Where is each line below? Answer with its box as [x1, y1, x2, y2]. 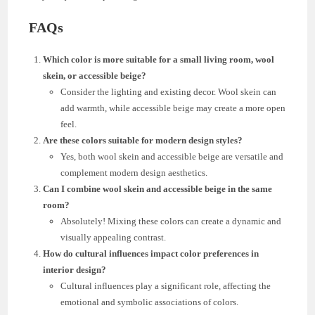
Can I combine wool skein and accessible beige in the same [43, 183, 273, 194]
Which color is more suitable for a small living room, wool [43, 53, 275, 65]
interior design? [43, 264, 107, 275]
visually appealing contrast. [60, 231, 167, 243]
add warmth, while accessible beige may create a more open [60, 102, 286, 113]
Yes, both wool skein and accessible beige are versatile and [60, 150, 284, 162]
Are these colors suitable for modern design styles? [43, 134, 243, 146]
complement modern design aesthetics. [60, 167, 208, 178]
